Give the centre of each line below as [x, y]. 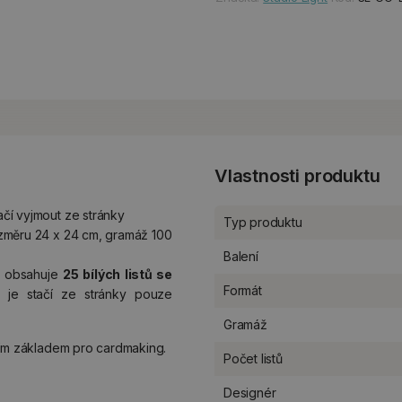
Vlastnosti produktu [297, 176]
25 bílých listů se [118, 274]
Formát [243, 290]
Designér [250, 393]
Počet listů [253, 358]
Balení [241, 256]
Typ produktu [263, 222]
